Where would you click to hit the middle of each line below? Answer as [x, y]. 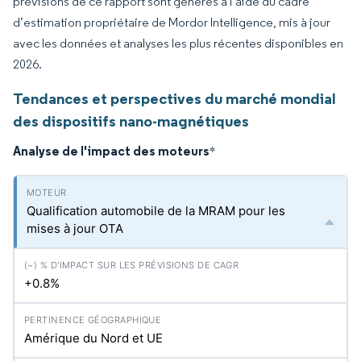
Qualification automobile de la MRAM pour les [156, 211]
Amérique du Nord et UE [93, 338]
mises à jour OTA [75, 228]
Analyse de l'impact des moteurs [111, 151]
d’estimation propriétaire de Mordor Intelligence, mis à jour [172, 22]
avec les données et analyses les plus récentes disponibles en [178, 43]
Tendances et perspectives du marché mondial [174, 98]
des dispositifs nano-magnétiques [131, 121]
